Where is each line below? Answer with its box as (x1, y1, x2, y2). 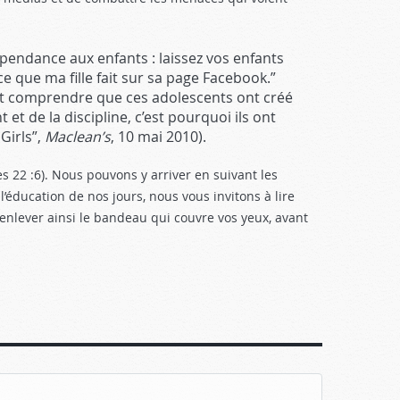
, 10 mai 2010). (111, 127, 206, 146)
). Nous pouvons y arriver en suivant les (41, 166, 278, 183)
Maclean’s (45, 127, 111, 146)
